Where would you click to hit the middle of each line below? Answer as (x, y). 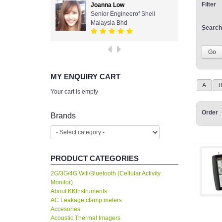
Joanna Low (108, 5)
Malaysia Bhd (109, 23)
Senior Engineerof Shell (123, 14)
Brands (63, 116)
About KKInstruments (79, 192)
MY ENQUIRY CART (85, 77)
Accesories (65, 209)
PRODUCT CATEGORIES (95, 159)
